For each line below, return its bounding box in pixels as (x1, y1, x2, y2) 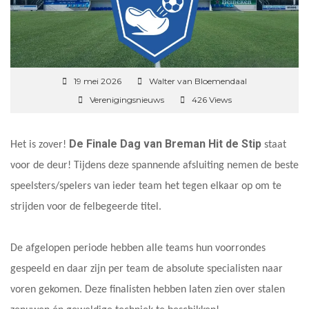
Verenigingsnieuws (89, 94, 164, 105)
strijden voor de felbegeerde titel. (10, 201, 161, 212)
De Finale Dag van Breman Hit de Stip (69, 137, 261, 150)
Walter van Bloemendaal (149, 75, 247, 86)
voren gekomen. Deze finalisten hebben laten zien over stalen (10, 283, 285, 295)
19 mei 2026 (74, 75, 121, 86)
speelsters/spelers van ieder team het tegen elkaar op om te (10, 180, 281, 192)
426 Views (191, 94, 232, 105)
